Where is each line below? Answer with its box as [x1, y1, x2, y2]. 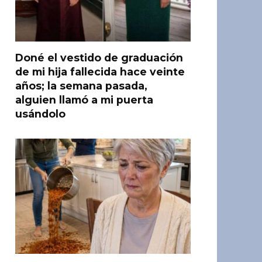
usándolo [15, 108, 65, 120]
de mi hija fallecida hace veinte [15, 65, 185, 78]
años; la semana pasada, [15, 80, 147, 92]
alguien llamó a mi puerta [15, 94, 153, 106]
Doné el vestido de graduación [15, 51, 183, 64]
